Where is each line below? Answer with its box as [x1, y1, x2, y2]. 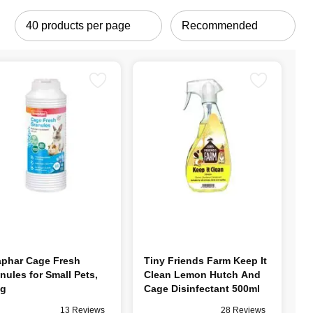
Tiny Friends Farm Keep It [143, 254, 233, 266]
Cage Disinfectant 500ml [143, 282, 260, 294]
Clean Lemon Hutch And [143, 268, 261, 280]
